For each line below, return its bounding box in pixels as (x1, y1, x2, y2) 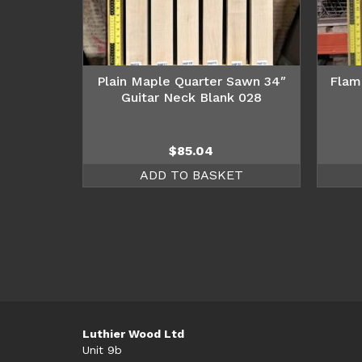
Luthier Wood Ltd (82, 326, 184, 340)
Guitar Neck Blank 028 (120, 89, 262, 105)
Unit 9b (82, 343, 122, 356)
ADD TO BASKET (139, 166, 243, 183)
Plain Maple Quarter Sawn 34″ (96, 73, 286, 89)
